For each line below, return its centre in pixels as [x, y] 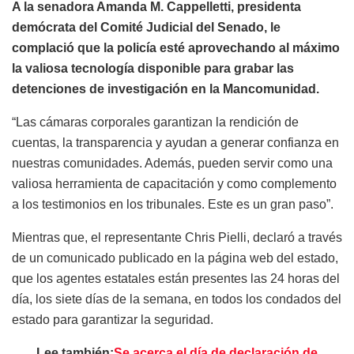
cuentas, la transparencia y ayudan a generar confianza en [175, 142]
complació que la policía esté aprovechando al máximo [176, 47]
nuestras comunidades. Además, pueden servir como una [172, 163]
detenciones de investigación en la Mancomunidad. [166, 88]
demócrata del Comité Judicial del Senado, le [146, 27]
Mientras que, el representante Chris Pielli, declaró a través [177, 237]
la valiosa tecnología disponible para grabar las [153, 68]
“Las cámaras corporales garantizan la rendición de [155, 122]
